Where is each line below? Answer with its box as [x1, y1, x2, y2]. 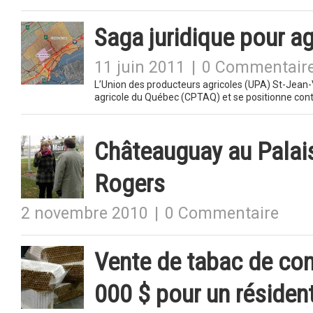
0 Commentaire [165, 204, 279, 223]
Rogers [94, 169, 165, 198]
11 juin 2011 [94, 58, 185, 77]
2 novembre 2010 [21, 204, 148, 223]
